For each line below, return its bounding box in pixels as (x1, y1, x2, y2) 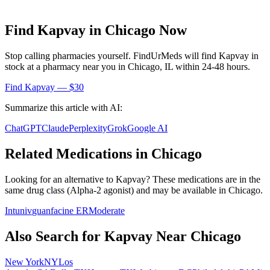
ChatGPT (5, 123, 42, 134)
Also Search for (5, 228, 104, 244)
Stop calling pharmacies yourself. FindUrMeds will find (5, 51, 219, 61)
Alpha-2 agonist (70, 185, 131, 195)
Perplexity (69, 123, 107, 134)
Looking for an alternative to (5, 174, 116, 184)
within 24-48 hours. (175, 61, 250, 72)
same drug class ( (5, 185, 70, 195)
